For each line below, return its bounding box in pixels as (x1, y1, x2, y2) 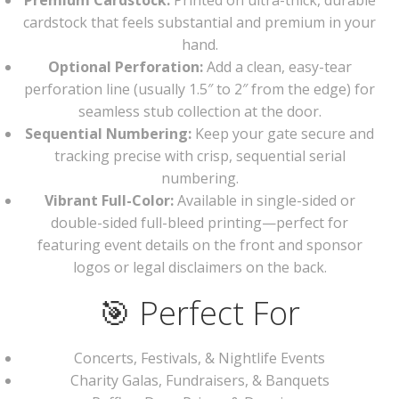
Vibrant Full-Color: (44, 191, 174, 210)
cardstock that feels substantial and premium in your (23, 12, 376, 32)
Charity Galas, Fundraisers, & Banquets (69, 370, 330, 390)
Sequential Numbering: (25, 124, 191, 143)
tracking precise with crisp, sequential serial (53, 146, 346, 166)
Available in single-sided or (173, 191, 355, 210)
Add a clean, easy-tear (202, 57, 352, 77)
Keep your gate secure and (191, 124, 374, 143)
